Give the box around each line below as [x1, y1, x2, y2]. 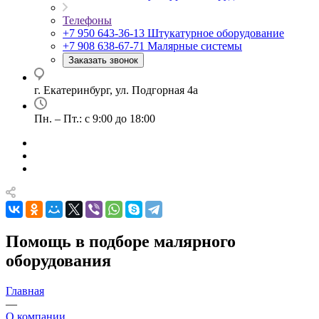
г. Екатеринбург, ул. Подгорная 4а [34, 84, 198, 96]
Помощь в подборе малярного [6, 231, 236, 251]
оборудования [6, 251, 111, 270]
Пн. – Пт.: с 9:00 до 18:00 [34, 113, 155, 125]
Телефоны [63, 14, 112, 26]
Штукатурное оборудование [147, 27, 284, 39]
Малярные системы [147, 40, 242, 52]
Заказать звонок [68, 55, 138, 66]
